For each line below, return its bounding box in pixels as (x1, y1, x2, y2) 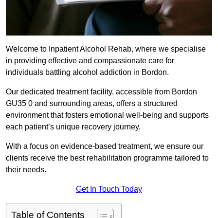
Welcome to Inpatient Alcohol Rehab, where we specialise (6, 45, 206, 54)
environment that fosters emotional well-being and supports (6, 111, 209, 120)
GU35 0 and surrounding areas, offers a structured (6, 99, 178, 108)
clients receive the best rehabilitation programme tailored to (6, 154, 209, 163)
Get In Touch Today (76, 185, 142, 194)
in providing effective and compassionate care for (6, 56, 174, 65)
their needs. (6, 165, 46, 174)
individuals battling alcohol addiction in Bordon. (6, 68, 169, 77)
